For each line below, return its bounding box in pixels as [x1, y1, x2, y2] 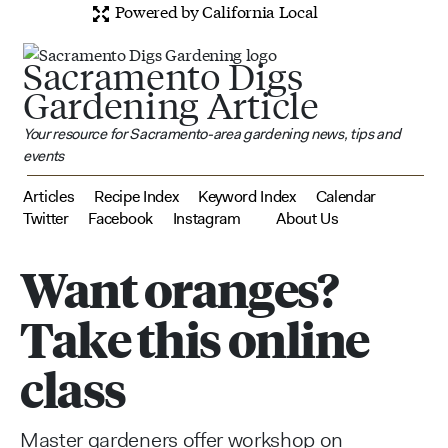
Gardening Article [23, 82, 319, 127]
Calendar [315, 185, 376, 207]
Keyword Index [198, 185, 296, 207]
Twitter [23, 207, 69, 229]
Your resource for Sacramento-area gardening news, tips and [23, 123, 401, 144]
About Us [276, 207, 339, 229]
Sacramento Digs [23, 53, 303, 98]
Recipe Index [94, 185, 179, 207]
